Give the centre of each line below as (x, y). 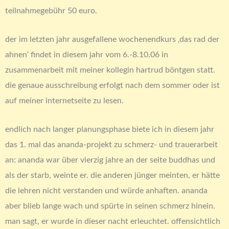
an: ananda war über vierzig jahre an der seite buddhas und (110, 160)
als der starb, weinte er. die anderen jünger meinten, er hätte (112, 176)
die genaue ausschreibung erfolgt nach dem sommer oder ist (112, 85)
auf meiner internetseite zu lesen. (64, 100)
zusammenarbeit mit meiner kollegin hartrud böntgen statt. (110, 70)
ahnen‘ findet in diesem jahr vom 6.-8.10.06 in (87, 54)
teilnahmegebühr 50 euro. (51, 10)
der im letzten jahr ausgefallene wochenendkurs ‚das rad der (112, 39)
